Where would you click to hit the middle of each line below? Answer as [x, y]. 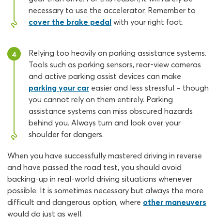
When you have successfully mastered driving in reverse [105, 155]
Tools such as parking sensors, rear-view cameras [115, 64]
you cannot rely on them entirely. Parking [101, 99]
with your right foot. [147, 22]
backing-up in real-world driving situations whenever [100, 179]
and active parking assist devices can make [105, 76]
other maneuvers [175, 202]
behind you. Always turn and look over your [105, 123]
